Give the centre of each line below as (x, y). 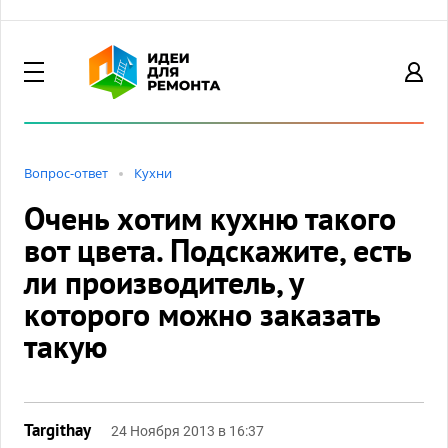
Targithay (57, 430)
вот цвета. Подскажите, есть (217, 250)
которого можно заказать (202, 314)
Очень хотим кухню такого (210, 218)
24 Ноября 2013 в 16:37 (187, 431)
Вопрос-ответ (66, 173)
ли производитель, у (163, 282)
